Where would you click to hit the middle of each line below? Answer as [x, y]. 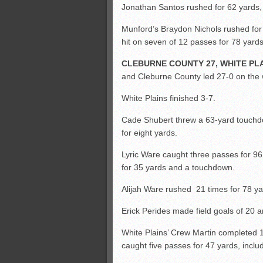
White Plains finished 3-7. [168, 98]
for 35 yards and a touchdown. [178, 167]
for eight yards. [149, 133]
